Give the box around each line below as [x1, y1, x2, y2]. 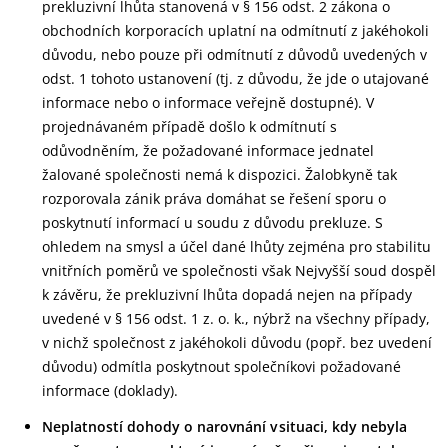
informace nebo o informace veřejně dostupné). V [42, 93, 374, 112]
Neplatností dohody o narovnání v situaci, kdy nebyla [42, 417, 407, 436]
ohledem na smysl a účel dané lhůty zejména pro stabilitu [42, 237, 431, 256]
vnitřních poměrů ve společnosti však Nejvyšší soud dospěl [42, 261, 436, 280]
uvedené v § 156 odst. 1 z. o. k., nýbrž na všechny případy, [42, 309, 430, 328]
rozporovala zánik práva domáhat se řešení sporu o [42, 189, 386, 208]
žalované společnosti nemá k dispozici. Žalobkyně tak [42, 165, 397, 184]
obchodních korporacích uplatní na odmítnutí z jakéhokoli [42, 21, 429, 40]
